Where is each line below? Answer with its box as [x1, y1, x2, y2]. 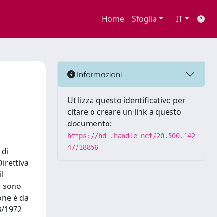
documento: [67, 118, 112, 129]
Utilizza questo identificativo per [67, 95, 186, 106]
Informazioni [75, 69, 122, 79]
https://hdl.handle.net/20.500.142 [67, 132, 195, 139]
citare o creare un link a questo [67, 107, 181, 117]
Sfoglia [131, 14, 157, 24]
